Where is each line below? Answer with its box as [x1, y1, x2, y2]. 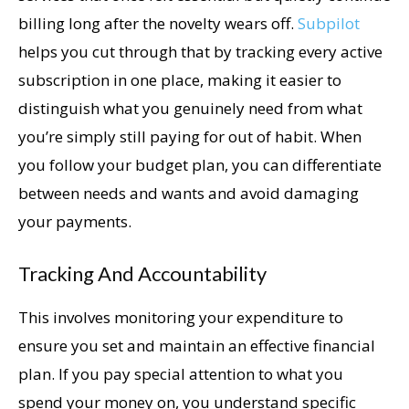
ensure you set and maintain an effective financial [18, 334, 375, 356]
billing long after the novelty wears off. [18, 12, 298, 34]
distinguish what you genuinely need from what [18, 97, 362, 119]
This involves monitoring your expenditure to [18, 306, 343, 328]
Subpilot [298, 12, 360, 34]
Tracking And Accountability [18, 260, 267, 286]
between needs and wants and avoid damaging [18, 182, 359, 204]
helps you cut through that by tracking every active [18, 40, 383, 62]
